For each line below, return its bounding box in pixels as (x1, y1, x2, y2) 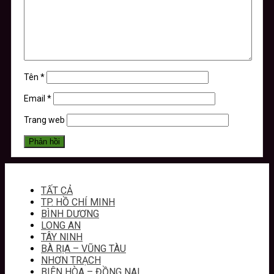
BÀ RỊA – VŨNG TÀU (41, 242, 126, 254)
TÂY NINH (41, 231, 83, 243)
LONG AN (41, 219, 81, 231)
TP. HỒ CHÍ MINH (41, 196, 115, 208)
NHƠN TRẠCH (41, 254, 101, 266)
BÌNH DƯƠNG (41, 207, 99, 220)
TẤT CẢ (41, 184, 73, 196)
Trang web (24, 114, 65, 125)
